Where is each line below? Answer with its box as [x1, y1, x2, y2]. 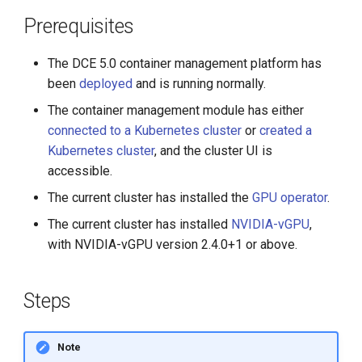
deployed [79, 76, 133, 91]
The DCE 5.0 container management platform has [48, 56, 322, 71]
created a [259, 123, 313, 138]
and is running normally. [133, 76, 267, 91]
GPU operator [252, 190, 328, 205]
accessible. [48, 163, 113, 179]
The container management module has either [48, 103, 305, 118]
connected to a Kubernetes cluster [48, 123, 242, 138]
